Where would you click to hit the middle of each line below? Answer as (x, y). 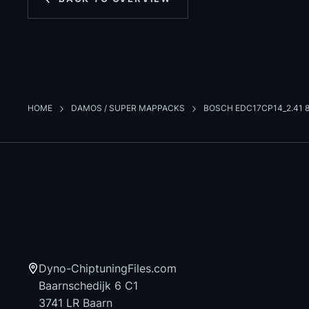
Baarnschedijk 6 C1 (88, 286)
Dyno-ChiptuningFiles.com (108, 269)
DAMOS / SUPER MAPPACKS (129, 108)
